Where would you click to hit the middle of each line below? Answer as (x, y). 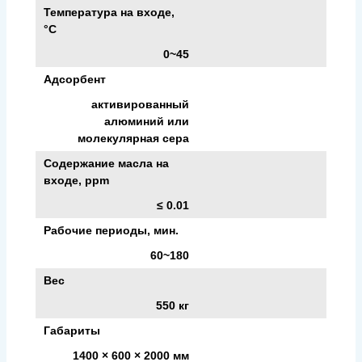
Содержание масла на (106, 163)
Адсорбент (75, 79)
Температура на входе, (109, 12)
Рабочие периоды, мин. (111, 230)
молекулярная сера (133, 138)
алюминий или (147, 121)
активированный (140, 104)
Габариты (72, 330)
